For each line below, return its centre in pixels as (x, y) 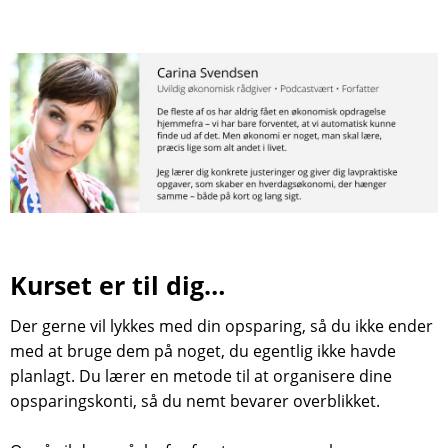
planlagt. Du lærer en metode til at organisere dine (201, 376)
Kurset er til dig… (117, 285)
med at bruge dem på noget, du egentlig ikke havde (203, 351)
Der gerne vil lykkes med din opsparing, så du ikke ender (221, 326)
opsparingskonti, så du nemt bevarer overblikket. (195, 401)
